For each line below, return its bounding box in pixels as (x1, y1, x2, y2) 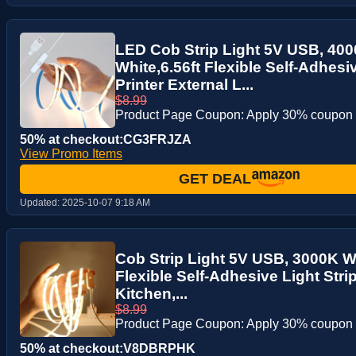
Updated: (20, 197, 62, 209)
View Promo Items (20, 147, 122, 161)
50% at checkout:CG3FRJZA (20, 133, 192, 147)
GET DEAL (178, 170, 251, 187)
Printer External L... (115, 76, 253, 94)
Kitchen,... (115, 285, 188, 303)
